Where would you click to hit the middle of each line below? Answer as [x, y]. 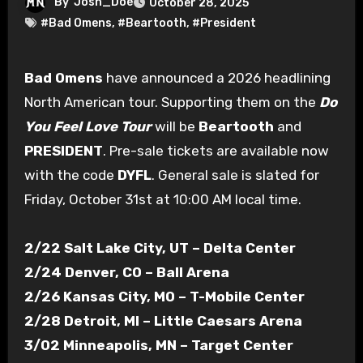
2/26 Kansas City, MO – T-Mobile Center [164, 296]
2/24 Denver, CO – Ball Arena [126, 272]
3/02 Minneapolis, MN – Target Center [158, 345]
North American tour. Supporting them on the [171, 102]
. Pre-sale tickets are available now [216, 150]
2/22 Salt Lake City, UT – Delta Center [160, 248]
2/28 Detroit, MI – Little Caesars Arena [163, 320]
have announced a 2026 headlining [216, 77]
